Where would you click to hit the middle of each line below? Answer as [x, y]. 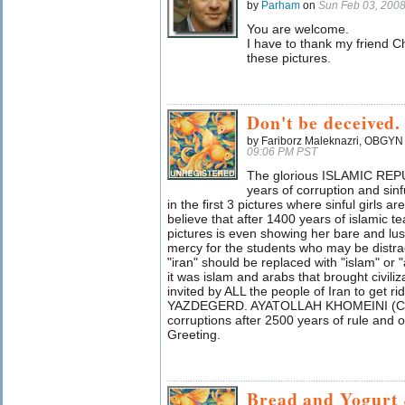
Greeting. [194, 334]
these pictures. [289, 58]
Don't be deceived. [324, 122]
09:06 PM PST [282, 152]
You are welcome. [298, 29]
